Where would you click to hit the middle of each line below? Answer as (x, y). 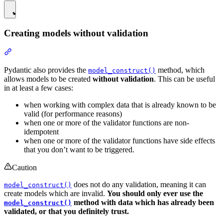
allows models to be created (48, 79)
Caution (24, 168)
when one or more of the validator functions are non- (107, 123)
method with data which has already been (143, 203)
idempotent (41, 132)
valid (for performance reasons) (73, 114)
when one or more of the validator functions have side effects (119, 141)
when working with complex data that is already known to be (120, 105)
